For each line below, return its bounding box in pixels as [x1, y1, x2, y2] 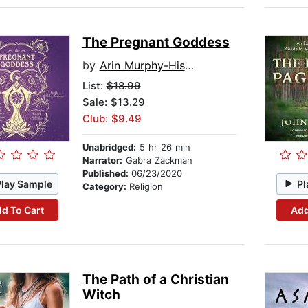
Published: [82, 168, 131, 179]
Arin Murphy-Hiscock [99, 58, 185, 73]
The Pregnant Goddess [82, 34, 230, 51]
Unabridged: [82, 142, 136, 153]
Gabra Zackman [122, 155, 192, 166]
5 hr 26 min [135, 142, 190, 153]
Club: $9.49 [82, 112, 142, 126]
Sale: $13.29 [82, 96, 145, 109]
